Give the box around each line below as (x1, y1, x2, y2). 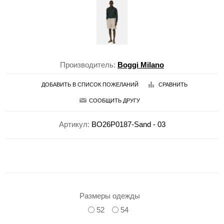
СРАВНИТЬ (158, 81, 187, 88)
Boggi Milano (117, 60, 164, 69)
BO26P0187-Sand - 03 (91, 119, 165, 128)
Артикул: (58, 119, 89, 128)
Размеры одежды (79, 191, 140, 200)
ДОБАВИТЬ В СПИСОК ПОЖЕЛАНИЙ (41, 81, 138, 88)
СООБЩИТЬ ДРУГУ (89, 97, 140, 104)
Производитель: (60, 60, 115, 69)
